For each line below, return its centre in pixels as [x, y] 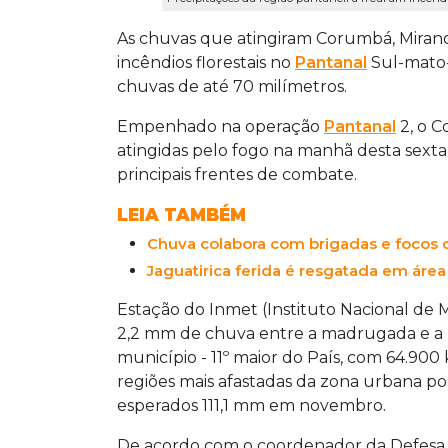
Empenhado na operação [220, 127]
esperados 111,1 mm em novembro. [251, 406]
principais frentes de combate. [237, 175]
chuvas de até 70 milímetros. [232, 87]
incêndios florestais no [206, 63]
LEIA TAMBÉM [181, 215]
